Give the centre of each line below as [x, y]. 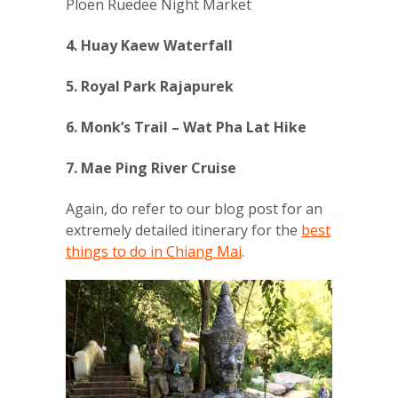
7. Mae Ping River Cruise [151, 168]
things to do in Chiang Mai [154, 252]
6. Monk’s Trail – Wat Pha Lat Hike [186, 127]
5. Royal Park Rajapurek [150, 87]
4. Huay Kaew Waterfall [149, 46]
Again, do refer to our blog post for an [194, 209]
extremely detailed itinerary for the [183, 231]
